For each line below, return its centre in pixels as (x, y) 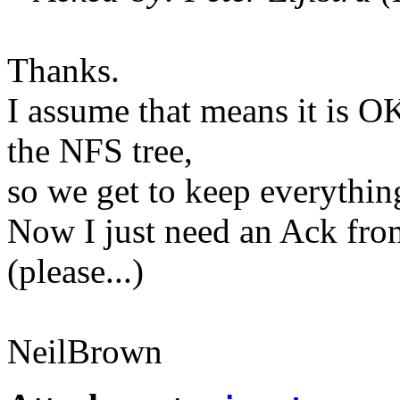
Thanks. (63, 71)
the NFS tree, (100, 151)
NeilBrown (85, 352)
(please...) (75, 271)
